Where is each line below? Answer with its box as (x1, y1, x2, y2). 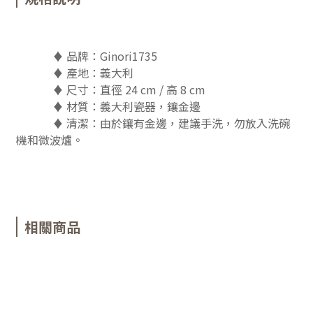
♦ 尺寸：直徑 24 (16, 81, 140, 99)
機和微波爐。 (16, 131, 83, 149)
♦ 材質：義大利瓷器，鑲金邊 (16, 98, 201, 115)
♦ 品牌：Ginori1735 (50, 48, 157, 65)
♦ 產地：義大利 (16, 64, 133, 82)
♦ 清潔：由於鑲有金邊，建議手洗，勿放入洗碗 (16, 115, 290, 132)
